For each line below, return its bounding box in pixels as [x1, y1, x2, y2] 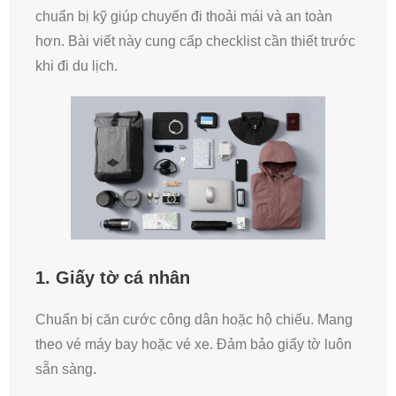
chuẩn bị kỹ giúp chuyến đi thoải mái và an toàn [35, 9, 332, 24]
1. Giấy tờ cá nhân [35, 268, 190, 287]
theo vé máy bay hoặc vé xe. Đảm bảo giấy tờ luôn [35, 337, 352, 352]
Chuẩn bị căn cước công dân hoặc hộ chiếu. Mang [35, 312, 353, 327]
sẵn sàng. [35, 362, 96, 377]
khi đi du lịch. [35, 58, 118, 73]
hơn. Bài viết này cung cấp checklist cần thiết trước [35, 34, 355, 49]
